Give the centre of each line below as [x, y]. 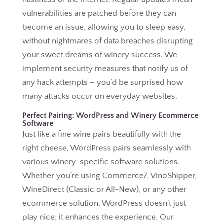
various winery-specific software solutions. [101, 162]
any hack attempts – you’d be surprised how [102, 82]
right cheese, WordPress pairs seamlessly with [106, 148]
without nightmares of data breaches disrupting [107, 41]
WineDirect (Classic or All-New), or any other [104, 189]
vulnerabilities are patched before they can [99, 13]
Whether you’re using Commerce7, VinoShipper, [109, 176]
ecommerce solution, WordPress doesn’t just [104, 203]
